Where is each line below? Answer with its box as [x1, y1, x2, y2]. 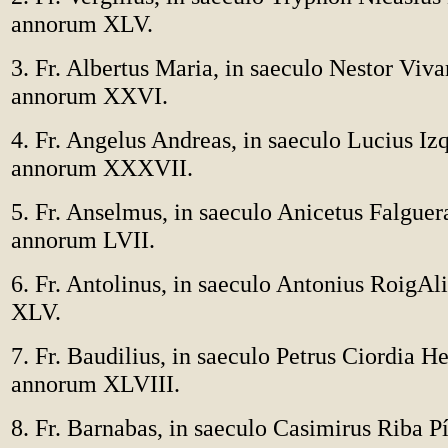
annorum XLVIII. [11, 370, 180, 397]
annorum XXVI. [11, 82, 168, 109]
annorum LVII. [11, 226, 155, 253]
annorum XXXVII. [11, 154, 193, 181]
